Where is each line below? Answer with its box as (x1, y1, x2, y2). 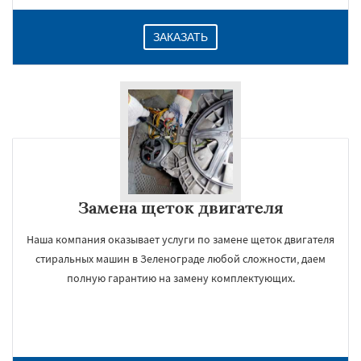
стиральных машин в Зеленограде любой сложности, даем (35, 251, 326, 266)
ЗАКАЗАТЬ (153, 31, 208, 44)
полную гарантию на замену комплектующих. (66, 271, 295, 285)
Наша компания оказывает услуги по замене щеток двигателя (27, 232, 334, 247)
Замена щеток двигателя (77, 197, 284, 218)
